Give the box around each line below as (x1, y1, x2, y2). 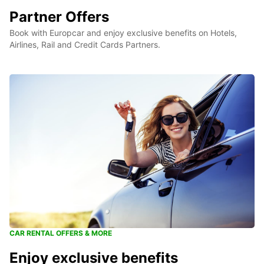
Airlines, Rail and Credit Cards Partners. (9, 39, 160, 49)
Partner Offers (9, 8, 109, 25)
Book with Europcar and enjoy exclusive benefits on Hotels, (9, 27, 237, 38)
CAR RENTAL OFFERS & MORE (9, 229, 112, 238)
